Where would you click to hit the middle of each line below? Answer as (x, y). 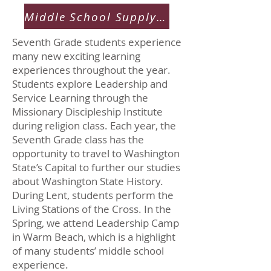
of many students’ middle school (88, 251)
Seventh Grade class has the (78, 139)
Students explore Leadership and (90, 84)
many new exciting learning (76, 56)
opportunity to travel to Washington (96, 153)
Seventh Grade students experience (97, 42)
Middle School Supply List (161, 16)
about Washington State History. (88, 181)
